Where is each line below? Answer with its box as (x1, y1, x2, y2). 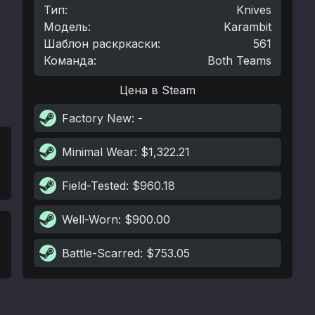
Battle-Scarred (62, 246, 140, 260)
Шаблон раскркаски (44, 37, 157, 51)
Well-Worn (62, 212, 118, 226)
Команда (44, 53, 94, 67)
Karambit (224, 20, 271, 34)
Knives (236, 3, 271, 17)
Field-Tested (62, 179, 126, 193)
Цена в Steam (120, 83, 195, 97)
